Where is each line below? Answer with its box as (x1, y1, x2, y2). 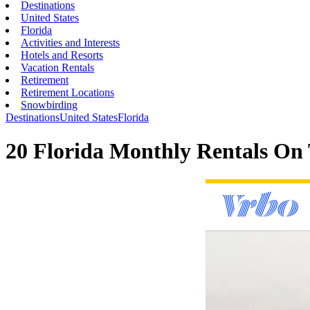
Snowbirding (21, 99, 77, 111)
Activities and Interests (21, 37, 120, 48)
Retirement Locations (21, 86, 114, 98)
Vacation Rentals (21, 62, 94, 73)
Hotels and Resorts (21, 49, 103, 61)
